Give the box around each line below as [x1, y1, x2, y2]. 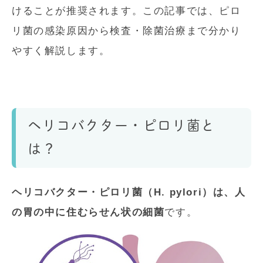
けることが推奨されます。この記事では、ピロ [12, 5, 241, 16]
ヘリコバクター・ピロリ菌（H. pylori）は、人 [12, 186, 246, 198]
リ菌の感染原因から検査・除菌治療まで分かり [12, 25, 241, 36]
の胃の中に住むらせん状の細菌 [12, 206, 165, 218]
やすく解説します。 [12, 45, 110, 56]
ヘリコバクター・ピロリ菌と [28, 118, 215, 132]
